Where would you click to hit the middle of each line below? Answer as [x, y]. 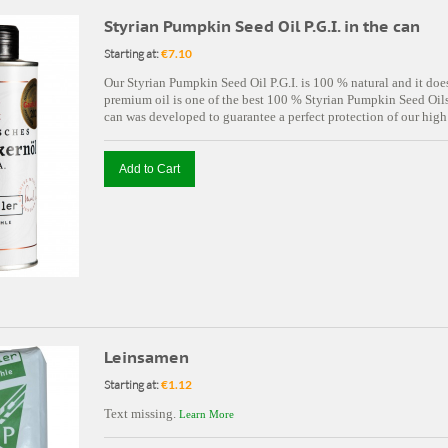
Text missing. [141, 413]
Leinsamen [146, 357]
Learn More [206, 414]
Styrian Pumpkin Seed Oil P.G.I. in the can [262, 26]
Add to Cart [149, 169]
